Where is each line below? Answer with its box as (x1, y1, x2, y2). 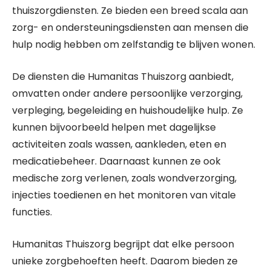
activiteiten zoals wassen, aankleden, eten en (12, 137, 226, 151)
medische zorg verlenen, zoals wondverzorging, (12, 171, 237, 185)
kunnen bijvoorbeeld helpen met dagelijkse (12, 120, 216, 134)
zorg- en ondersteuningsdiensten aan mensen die (12, 21, 249, 34)
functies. (12, 205, 52, 219)
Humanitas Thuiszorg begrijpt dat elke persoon (12, 237, 234, 251)
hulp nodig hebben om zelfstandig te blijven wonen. (12, 38, 255, 51)
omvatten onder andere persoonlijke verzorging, (12, 87, 243, 100)
